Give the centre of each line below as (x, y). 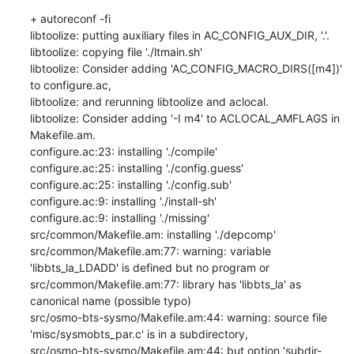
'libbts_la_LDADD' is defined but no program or (149, 267)
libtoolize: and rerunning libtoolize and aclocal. (149, 101)
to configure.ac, (70, 85)
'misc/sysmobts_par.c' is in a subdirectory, (139, 333)
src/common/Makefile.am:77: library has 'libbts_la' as (165, 284)
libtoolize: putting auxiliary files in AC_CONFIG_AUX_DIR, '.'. (179, 35)
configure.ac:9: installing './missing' (119, 217)
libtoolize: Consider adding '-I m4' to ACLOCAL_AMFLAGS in (185, 118)
